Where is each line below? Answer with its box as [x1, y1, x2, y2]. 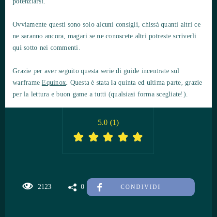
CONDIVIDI [120, 183, 161, 190]
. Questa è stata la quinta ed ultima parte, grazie [66, 78, 202, 86]
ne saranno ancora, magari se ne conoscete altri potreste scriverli [13, 32, 197, 40]
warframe [13, 78, 42, 86]
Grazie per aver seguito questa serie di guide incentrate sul [13, 67, 179, 75]
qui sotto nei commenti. [13, 44, 80, 51]
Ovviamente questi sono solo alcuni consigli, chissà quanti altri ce [13, 20, 201, 28]
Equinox [42, 78, 66, 86]
